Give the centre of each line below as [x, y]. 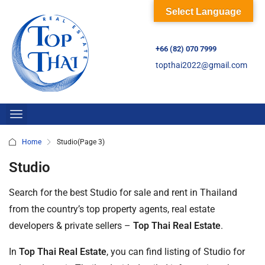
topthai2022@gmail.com [201, 66]
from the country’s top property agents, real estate [112, 209]
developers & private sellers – [71, 225]
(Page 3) [91, 142]
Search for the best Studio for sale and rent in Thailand [123, 192]
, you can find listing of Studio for [176, 251]
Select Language [203, 12]
